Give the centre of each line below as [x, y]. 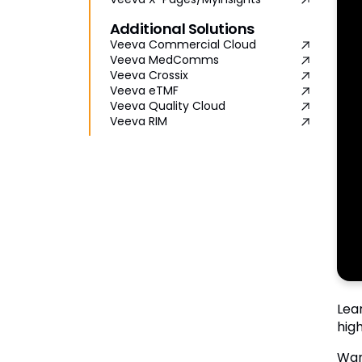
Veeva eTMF [144, 91]
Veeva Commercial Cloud [183, 45]
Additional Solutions [182, 29]
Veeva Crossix [149, 76]
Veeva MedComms [164, 60]
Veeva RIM [138, 122]
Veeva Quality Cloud [167, 106]
